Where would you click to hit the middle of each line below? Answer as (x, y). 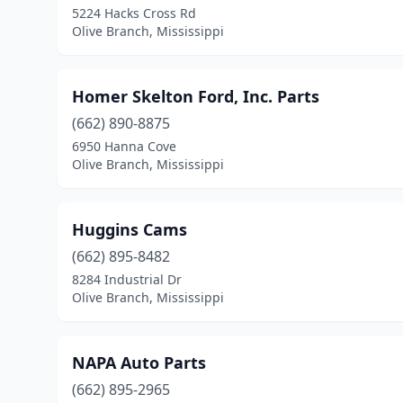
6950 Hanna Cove (124, 146)
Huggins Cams (130, 229)
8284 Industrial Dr (127, 279)
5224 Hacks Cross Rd (134, 13)
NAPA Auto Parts (139, 363)
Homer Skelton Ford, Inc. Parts (196, 96)
